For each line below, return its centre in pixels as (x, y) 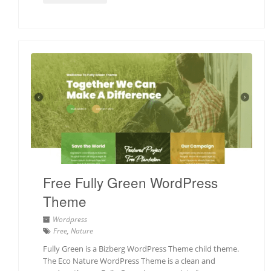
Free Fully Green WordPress (130, 182)
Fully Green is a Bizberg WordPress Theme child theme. (141, 249)
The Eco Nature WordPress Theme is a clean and (129, 261)
